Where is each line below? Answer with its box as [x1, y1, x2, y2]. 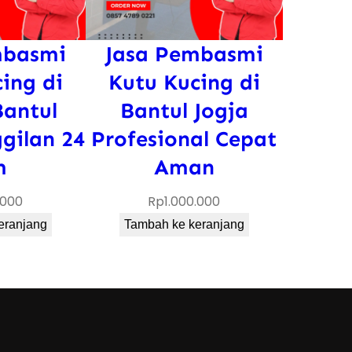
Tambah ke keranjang [123, 218, 244, 232]
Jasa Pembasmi [104, 41, 263, 68]
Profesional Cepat [91, 126, 277, 152]
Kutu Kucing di [108, 69, 260, 96]
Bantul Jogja [119, 97, 248, 124]
